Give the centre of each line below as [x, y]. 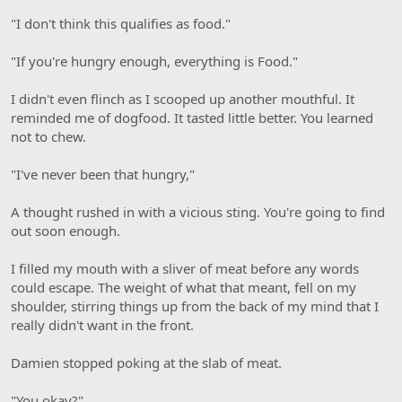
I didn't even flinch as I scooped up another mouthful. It [183, 98]
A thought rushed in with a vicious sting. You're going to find [198, 211]
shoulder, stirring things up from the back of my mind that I [195, 306]
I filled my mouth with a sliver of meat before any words [185, 268]
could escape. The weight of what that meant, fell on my [184, 287]
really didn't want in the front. [102, 324]
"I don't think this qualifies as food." [121, 23]
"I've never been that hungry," [103, 174]
